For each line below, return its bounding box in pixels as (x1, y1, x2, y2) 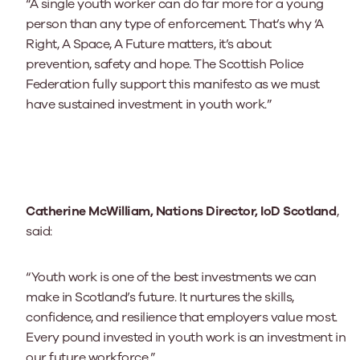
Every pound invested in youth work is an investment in (26, 328, 346, 346)
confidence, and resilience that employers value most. (26, 308, 337, 326)
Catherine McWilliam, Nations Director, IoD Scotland (26, 202, 337, 220)
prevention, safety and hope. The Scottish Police (26, 55, 304, 73)
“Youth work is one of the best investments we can (26, 268, 317, 286)
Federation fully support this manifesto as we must (26, 75, 320, 93)
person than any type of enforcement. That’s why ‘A (26, 14, 324, 33)
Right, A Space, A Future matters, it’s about (26, 35, 272, 53)
